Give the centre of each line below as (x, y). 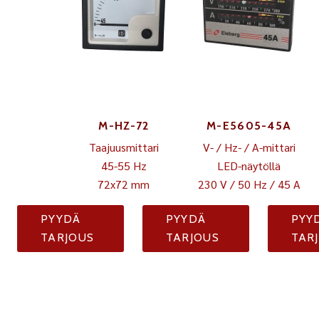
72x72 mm (124, 184)
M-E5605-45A (249, 126)
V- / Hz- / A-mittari (249, 147)
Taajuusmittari (124, 147)
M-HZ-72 (124, 126)
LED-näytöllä (249, 166)
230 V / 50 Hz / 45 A (249, 184)
